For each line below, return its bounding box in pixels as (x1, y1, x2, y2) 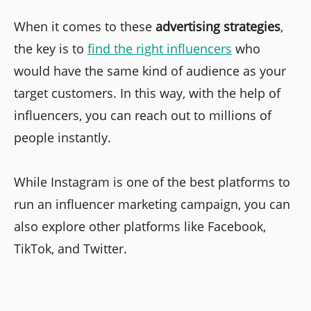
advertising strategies (155, 18, 280, 35)
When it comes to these (14, 18, 155, 35)
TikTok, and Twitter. (14, 240, 127, 258)
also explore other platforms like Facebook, (14, 218, 266, 235)
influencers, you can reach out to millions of (14, 107, 271, 124)
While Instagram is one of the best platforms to (14, 174, 290, 191)
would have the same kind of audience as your (14, 62, 286, 80)
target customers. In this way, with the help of (14, 85, 280, 102)
